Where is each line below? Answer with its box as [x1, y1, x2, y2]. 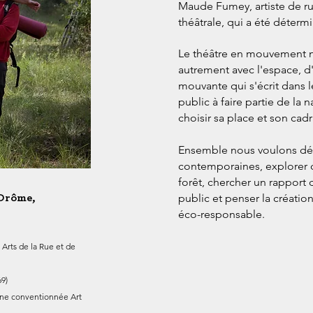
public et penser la [178, 191, 273, 205]
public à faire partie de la [178, 95, 304, 108]
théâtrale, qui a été [178, 15, 273, 29]
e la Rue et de [24, 241, 75, 252]
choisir [178, 111, 214, 124]
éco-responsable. [178, 208, 265, 221]
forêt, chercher [178, 175, 254, 189]
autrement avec [178, 63, 257, 76]
